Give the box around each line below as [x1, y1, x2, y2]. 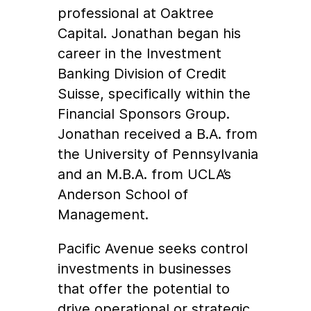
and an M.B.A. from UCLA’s [58, 166, 232, 183]
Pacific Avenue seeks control [58, 240, 249, 258]
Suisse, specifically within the [58, 85, 251, 103]
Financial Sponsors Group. [58, 106, 230, 123]
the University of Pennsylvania [58, 146, 259, 163]
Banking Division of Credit [58, 65, 227, 83]
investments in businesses [58, 260, 232, 278]
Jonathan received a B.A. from [58, 126, 258, 143]
